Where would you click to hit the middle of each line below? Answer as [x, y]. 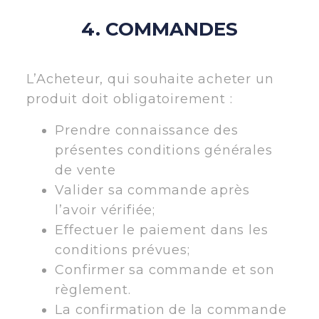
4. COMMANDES [159, 29]
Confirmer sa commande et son [165, 270]
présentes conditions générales [164, 150]
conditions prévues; [122, 250]
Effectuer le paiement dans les [162, 230]
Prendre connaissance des [147, 130]
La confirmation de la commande [171, 309]
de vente [85, 170]
